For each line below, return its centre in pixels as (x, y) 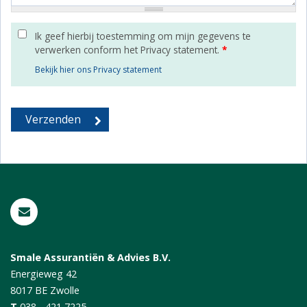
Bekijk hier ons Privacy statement (98, 69)
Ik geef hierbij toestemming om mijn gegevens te (143, 36)
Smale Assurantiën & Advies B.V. (90, 257)
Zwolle (65, 290)
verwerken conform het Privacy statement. (128, 49)
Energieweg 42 (44, 273)
